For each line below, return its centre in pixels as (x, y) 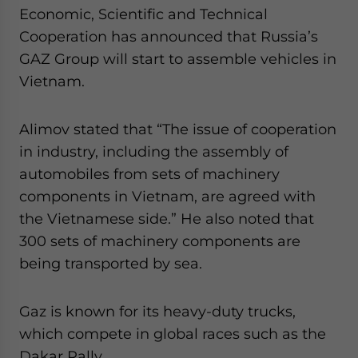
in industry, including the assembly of (154, 151)
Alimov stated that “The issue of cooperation (178, 129)
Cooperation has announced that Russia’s (169, 36)
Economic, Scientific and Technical (143, 14)
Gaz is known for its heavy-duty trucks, (157, 311)
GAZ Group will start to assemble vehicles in (178, 58)
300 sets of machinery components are (160, 241)
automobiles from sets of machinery (149, 173)
